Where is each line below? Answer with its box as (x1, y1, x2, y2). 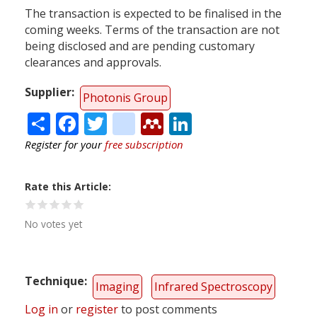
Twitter (107, 105, 183, 137)
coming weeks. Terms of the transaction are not (25, 21, 279, 38)
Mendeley (163, 105, 267, 137)
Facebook (79, 105, 178, 137)
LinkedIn (192, 105, 283, 137)
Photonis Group (83, 89, 168, 105)
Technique (25, 273, 84, 289)
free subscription (105, 137, 183, 152)
